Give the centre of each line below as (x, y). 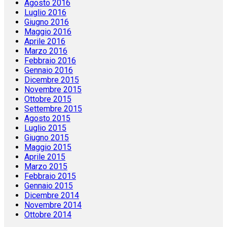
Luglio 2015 (45, 128)
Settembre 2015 (53, 109)
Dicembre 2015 (52, 80)
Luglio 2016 (45, 13)
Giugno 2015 (47, 138)
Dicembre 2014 (52, 196)
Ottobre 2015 (48, 99)
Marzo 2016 (46, 51)
